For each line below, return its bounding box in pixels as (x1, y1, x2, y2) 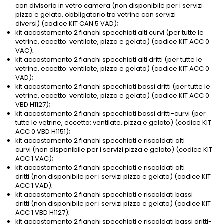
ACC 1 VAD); (15, 181, 53, 191)
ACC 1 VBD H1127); (15, 208, 70, 218)
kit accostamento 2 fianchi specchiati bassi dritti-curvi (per (15, 109, 206, 119)
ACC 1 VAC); (15, 154, 53, 164)
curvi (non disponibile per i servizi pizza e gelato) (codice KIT (15, 145, 212, 155)
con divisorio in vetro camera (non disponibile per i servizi (15, 1, 203, 11)
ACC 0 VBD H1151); (15, 127, 70, 137)
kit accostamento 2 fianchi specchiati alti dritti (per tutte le (15, 55, 202, 65)
